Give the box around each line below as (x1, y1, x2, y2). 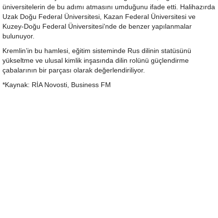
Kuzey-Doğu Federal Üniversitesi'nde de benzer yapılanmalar (2, 22, 192, 30)
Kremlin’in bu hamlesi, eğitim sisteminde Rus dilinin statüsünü (2, 47, 191, 54)
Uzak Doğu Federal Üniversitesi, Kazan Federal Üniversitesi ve (2, 13, 196, 20)
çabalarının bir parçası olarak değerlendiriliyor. (2, 66, 145, 74)
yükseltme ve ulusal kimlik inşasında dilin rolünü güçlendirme (2, 56, 189, 64)
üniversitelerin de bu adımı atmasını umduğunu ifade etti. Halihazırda (2, 3, 215, 11)
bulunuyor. (2, 32, 35, 40)
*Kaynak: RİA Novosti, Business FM (2, 81, 111, 89)
